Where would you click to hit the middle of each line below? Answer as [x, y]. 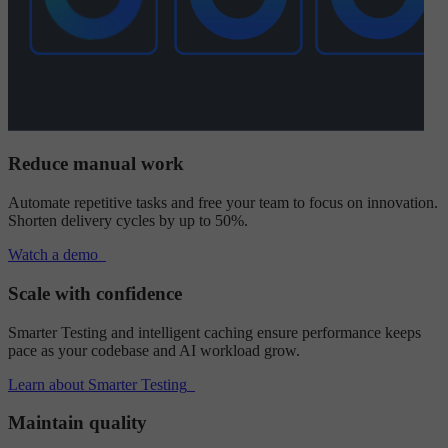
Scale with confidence [95, 293]
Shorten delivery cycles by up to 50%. [128, 221]
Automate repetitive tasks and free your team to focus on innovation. [223, 203]
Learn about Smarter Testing [97, 384]
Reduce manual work [96, 164]
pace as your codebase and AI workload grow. [154, 350]
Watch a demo [53, 255]
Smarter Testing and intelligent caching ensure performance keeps [214, 332]
